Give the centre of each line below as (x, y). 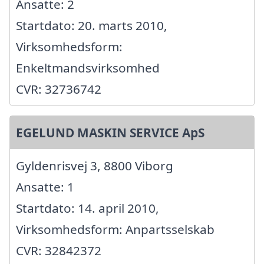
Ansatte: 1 (45, 187)
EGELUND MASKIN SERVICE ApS (110, 132)
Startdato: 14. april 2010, (88, 208)
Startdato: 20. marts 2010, (92, 25)
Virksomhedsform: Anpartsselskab (115, 229)
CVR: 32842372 (59, 250)
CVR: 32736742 (59, 89)
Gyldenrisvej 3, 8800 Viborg (95, 165)
